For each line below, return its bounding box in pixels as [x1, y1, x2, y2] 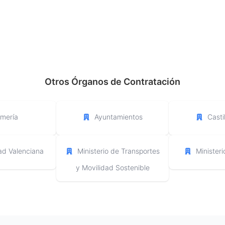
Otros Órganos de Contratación [45, 76, 180, 87]
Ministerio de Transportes [77, 147, 160, 155]
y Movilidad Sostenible [75, 163, 150, 172]
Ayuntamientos [94, 113, 143, 121]
